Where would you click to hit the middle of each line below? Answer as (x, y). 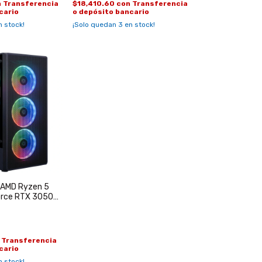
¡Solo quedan (95, 24)
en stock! (139, 24)
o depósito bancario (111, 11)
